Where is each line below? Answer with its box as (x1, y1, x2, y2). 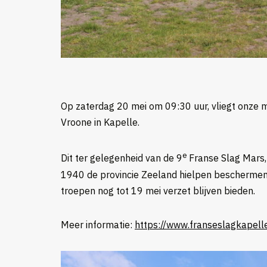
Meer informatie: (61, 218, 135, 231)
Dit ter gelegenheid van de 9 (61, 152, 182, 164)
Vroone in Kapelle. (61, 116, 139, 129)
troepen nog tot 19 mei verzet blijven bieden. (61, 184, 255, 197)
